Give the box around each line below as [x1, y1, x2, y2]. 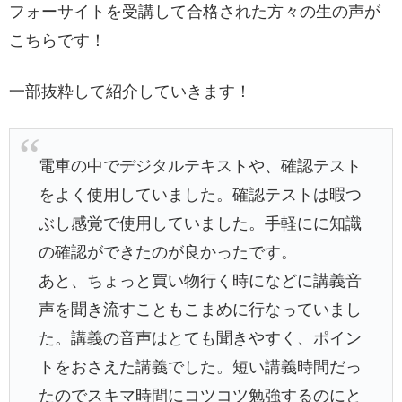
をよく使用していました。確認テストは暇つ [39, 186, 363, 205]
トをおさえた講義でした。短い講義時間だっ [39, 358, 363, 377]
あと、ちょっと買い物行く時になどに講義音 [39, 272, 363, 291]
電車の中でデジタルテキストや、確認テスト [39, 157, 363, 176]
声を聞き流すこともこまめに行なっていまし [39, 301, 363, 319]
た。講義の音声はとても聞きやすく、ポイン [39, 329, 363, 348]
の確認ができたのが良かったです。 [39, 243, 298, 262]
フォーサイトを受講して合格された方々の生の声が [9, 2, 380, 21]
